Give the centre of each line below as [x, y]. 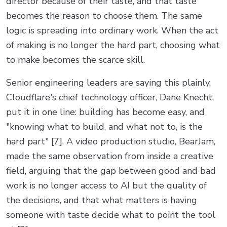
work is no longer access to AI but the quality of [106, 185]
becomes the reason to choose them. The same [104, 15]
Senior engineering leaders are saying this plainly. [108, 82]
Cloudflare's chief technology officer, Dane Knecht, [110, 97]
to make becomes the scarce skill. [75, 60]
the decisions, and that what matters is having [102, 200]
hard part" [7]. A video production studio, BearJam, [111, 141]
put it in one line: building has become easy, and [105, 112]
